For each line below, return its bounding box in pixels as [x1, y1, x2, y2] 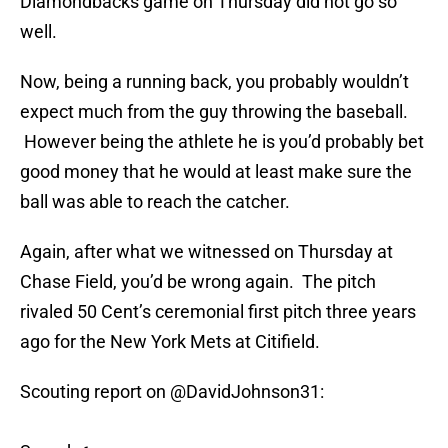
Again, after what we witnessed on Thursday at [20, 241, 393, 263]
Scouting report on [20, 381, 170, 403]
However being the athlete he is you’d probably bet [20, 131, 424, 153]
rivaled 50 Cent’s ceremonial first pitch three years [20, 301, 416, 323]
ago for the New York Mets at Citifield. [20, 331, 320, 353]
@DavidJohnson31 [170, 381, 320, 403]
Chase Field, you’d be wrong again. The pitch [20, 271, 376, 293]
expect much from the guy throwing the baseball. [20, 101, 408, 123]
